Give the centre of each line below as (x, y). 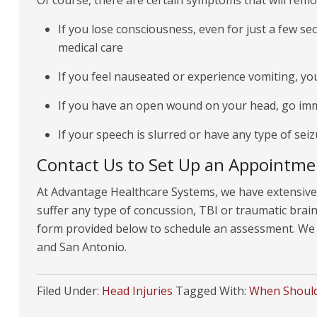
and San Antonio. (82, 247)
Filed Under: (69, 291)
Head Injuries (137, 291)
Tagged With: (212, 291)
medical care (91, 47)
